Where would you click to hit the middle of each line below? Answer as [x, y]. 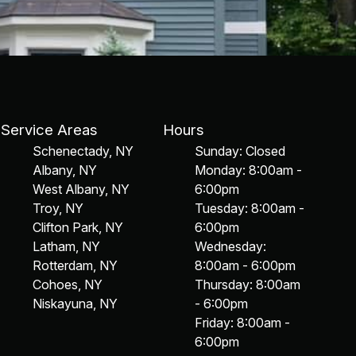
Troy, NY [58, 208]
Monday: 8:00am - [248, 170]
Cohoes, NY [68, 284]
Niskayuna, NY [75, 304]
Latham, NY [67, 246]
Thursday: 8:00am [247, 284]
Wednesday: [230, 246]
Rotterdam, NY [75, 265]
